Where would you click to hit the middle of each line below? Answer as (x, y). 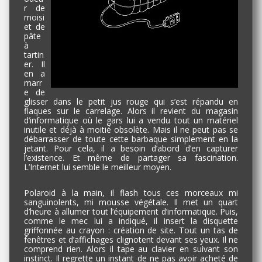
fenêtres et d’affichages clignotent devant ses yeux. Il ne (131, 239)
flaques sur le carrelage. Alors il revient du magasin (131, 111)
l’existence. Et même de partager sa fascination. (131, 158)
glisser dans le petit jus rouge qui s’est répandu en (131, 101)
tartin (34, 55)
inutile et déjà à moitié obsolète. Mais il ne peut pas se (131, 130)
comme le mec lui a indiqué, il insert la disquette (131, 221)
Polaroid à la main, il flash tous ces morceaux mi (131, 193)
